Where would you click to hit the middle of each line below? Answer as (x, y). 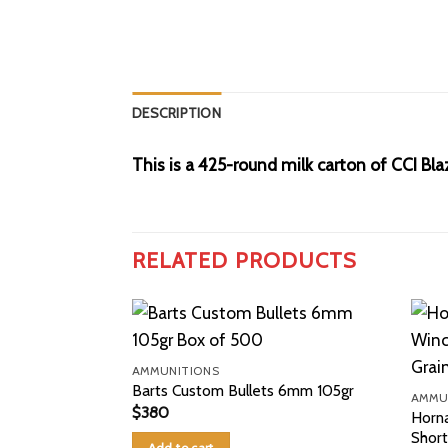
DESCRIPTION (177, 113)
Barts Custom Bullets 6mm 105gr (242, 391)
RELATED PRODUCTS (245, 259)
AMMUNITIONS (175, 370)
